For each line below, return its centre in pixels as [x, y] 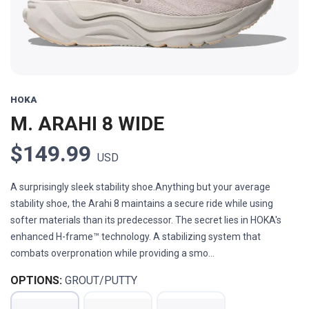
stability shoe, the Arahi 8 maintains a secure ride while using [142, 204]
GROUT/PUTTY [101, 281]
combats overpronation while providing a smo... [112, 253]
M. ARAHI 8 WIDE [87, 124]
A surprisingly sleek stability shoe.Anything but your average [140, 187]
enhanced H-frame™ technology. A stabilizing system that [136, 237]
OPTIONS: [36, 281]
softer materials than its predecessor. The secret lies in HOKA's [146, 220]
